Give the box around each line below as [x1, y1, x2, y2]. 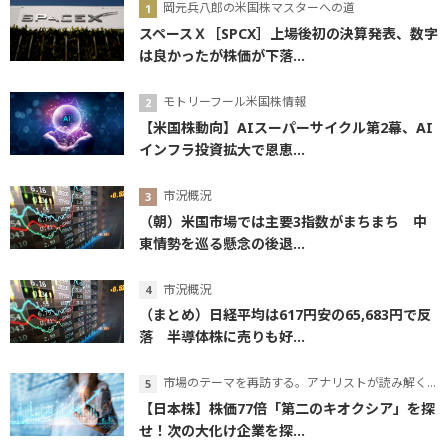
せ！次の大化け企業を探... [139, 421, 305, 441]
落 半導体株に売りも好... [139, 327, 305, 347]
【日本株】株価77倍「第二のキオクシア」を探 [139, 399, 435, 419]
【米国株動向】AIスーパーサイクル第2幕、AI [139, 117, 433, 137]
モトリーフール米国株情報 [163, 93, 306, 111]
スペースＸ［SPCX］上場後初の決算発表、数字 [139, 24, 438, 44]
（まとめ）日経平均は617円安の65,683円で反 [139, 305, 431, 325]
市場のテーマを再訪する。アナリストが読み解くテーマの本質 [163, 374, 427, 392]
